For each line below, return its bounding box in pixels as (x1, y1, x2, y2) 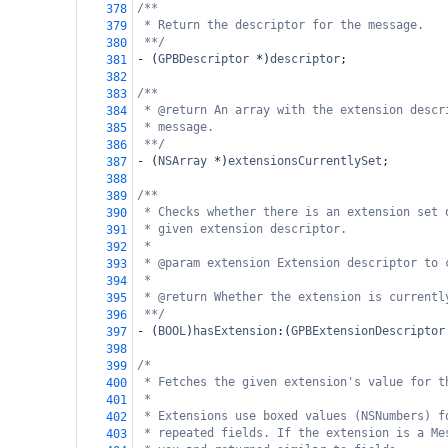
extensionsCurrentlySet (228, 154, 382, 168)
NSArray (158, 154, 207, 168)
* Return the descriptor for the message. (144, 18, 424, 32)
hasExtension (193, 324, 277, 338)
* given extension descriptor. (144, 222, 347, 236)
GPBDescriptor (158, 52, 249, 66)
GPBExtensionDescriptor (291, 324, 445, 338)
